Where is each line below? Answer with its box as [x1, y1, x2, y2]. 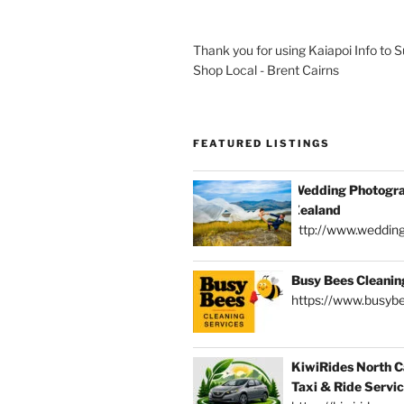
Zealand [290, 202, 341, 218]
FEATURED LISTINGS [193, 137, 330, 151]
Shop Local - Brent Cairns [193, 62, 339, 78]
